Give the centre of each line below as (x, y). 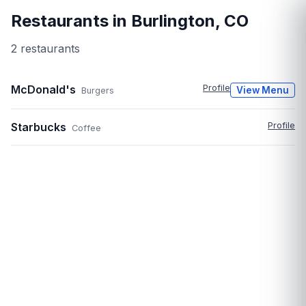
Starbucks (39, 127)
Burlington (173, 21)
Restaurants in (71, 21)
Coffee (86, 128)
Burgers (98, 91)
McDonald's (43, 90)
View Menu (263, 91)
